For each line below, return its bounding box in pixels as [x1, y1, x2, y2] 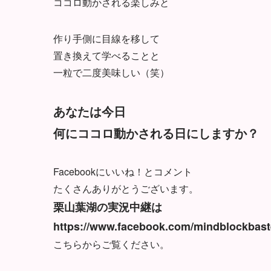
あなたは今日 [53, 102, 126, 120]
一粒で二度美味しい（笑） [53, 65, 169, 79]
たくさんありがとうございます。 [53, 181, 198, 195]
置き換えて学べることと [53, 48, 160, 62]
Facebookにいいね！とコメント [53, 164, 192, 178]
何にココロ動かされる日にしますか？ [53, 123, 259, 142]
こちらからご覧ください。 [53, 237, 169, 251]
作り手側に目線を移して [53, 31, 160, 45]
